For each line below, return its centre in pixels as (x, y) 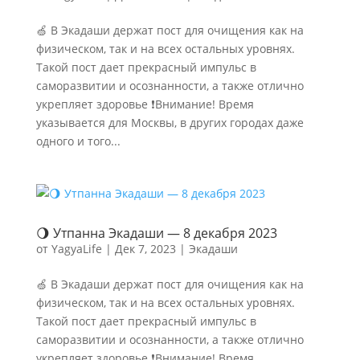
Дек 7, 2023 (145, 249)
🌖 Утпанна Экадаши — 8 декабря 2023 (156, 233)
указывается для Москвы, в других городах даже (170, 123)
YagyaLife (76, 249)
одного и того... (78, 141)
